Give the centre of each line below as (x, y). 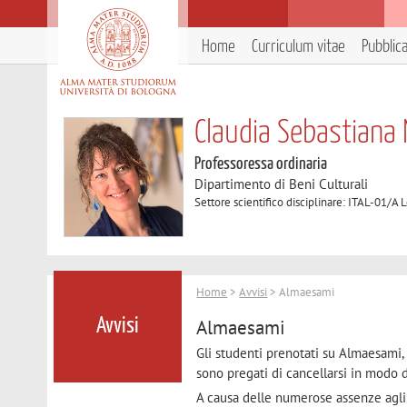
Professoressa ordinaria (261, 164)
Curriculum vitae (298, 47)
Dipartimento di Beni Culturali (282, 184)
